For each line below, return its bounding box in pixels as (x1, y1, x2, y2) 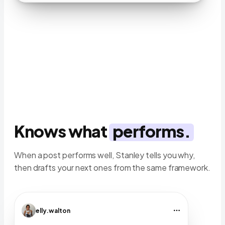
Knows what (14, 121, 110, 142)
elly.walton (36, 206, 70, 214)
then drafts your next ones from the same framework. (14, 162, 210, 173)
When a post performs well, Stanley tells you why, (14, 150, 195, 161)
